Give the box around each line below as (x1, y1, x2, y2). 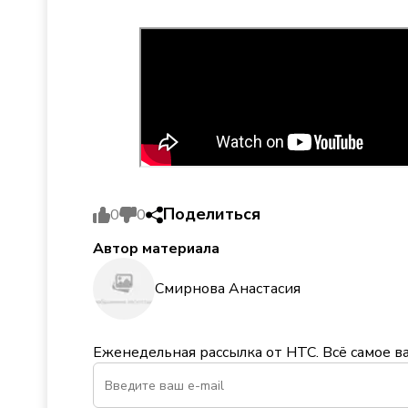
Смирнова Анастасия (155, 278, 301, 299)
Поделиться (163, 203, 260, 225)
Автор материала (93, 239, 219, 259)
